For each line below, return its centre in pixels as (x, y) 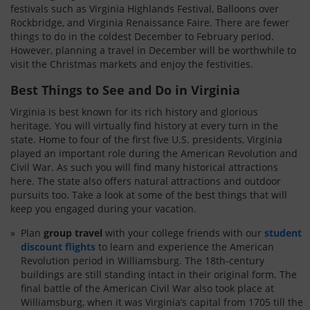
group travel (73, 233)
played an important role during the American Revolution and (154, 153)
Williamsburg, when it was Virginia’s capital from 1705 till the (162, 302)
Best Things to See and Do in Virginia (125, 90)
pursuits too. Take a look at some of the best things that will (149, 195)
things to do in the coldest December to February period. (142, 36)
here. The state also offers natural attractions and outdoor (146, 181)
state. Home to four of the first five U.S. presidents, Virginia (146, 139)
